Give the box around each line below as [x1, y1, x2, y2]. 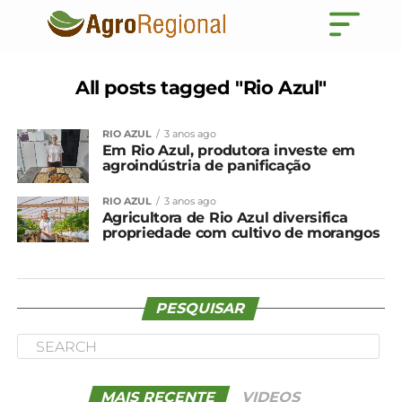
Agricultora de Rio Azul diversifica [101, 209, 348, 226]
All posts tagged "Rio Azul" [75, 76, 327, 99]
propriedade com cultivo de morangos [101, 224, 380, 241]
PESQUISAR [154, 300, 249, 318]
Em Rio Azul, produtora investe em [101, 142, 356, 159]
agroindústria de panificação [101, 157, 310, 174]
